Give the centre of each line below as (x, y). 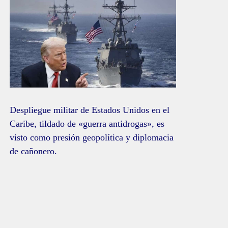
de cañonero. (34, 151)
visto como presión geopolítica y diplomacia (92, 137)
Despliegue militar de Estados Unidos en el (90, 110)
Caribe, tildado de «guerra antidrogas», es (87, 123)
